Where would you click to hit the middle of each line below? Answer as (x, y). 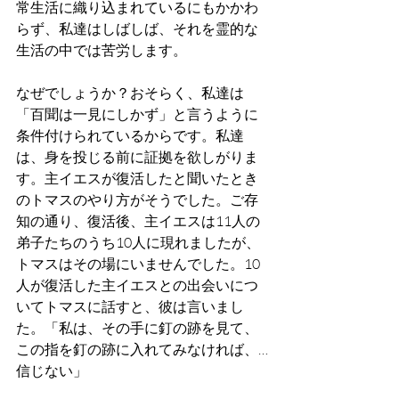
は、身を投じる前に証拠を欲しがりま (137, 156)
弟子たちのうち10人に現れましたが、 (138, 242)
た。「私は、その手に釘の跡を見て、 (137, 327)
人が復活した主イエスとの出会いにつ (137, 285)
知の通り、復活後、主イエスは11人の (138, 220)
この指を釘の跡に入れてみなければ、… (142, 349)
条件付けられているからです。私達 (130, 135)
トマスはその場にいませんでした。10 (138, 263)
